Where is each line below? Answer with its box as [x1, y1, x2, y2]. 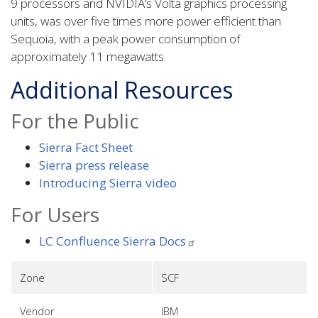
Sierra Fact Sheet [39, 139, 133, 155]
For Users [11, 201, 99, 228]
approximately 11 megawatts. [11, 48, 169, 65]
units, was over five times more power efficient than [11, 13, 281, 29]
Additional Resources [11, 75, 233, 105]
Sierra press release [39, 157, 149, 173]
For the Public [11, 107, 139, 134]
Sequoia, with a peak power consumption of [11, 31, 240, 47]
